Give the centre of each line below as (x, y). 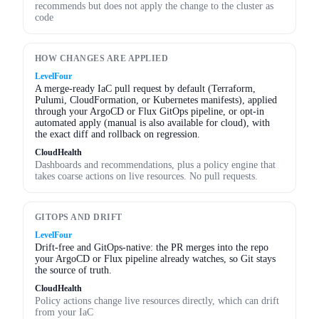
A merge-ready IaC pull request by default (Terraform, (145, 88)
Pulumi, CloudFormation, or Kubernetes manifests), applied (156, 100)
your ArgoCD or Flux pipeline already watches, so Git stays (155, 258)
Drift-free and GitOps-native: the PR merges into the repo (152, 247)
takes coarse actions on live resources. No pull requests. (146, 176)
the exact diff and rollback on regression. (117, 134)
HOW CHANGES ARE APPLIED (102, 58)
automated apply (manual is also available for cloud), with (152, 122)
